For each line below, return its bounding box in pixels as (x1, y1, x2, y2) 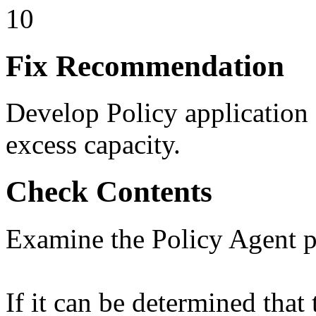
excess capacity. (6, 129, 181, 160)
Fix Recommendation (6, 49, 284, 83)
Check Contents (6, 175, 212, 209)
